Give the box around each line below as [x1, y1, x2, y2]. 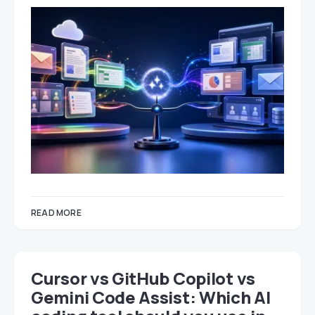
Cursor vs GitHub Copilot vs [31, 266, 255, 290]
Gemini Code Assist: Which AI [31, 285, 271, 309]
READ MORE [31, 206, 82, 219]
